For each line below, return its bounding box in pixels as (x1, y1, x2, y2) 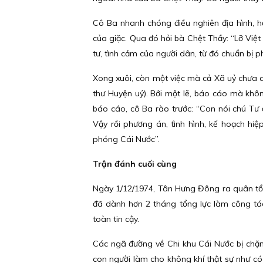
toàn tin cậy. (93, 214, 141, 224)
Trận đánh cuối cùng (93, 159, 177, 169)
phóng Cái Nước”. (93, 134, 160, 144)
